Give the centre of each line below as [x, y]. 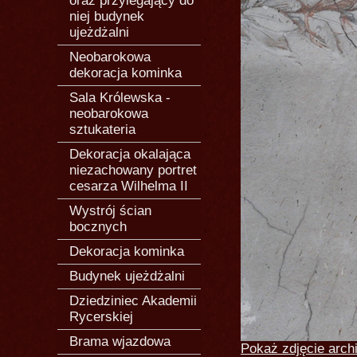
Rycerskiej [101, 317]
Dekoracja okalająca [130, 154]
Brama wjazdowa [120, 341]
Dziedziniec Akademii [133, 301]
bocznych [98, 227]
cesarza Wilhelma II [129, 186]
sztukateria [102, 129]
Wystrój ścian [110, 211]
